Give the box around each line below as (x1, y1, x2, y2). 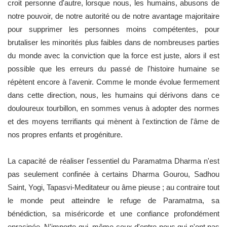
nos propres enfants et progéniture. (8, 130, 123, 139)
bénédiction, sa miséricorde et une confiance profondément (8, 209, 219, 218)
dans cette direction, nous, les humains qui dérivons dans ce (8, 90, 219, 99)
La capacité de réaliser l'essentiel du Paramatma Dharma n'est (8, 156, 219, 165)
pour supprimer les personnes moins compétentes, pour (8, 24, 219, 33)
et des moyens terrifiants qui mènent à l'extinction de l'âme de (8, 117, 219, 126)
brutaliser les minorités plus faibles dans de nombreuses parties (8, 37, 219, 47)
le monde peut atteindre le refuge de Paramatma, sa (8, 196, 219, 205)
